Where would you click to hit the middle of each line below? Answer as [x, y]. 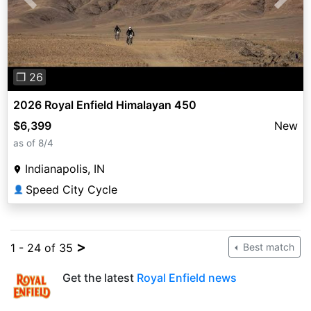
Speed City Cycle [72, 190]
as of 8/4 [33, 143]
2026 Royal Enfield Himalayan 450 [105, 105]
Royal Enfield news [187, 278]
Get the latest [100, 278]
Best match [267, 247]
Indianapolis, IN [65, 169]
